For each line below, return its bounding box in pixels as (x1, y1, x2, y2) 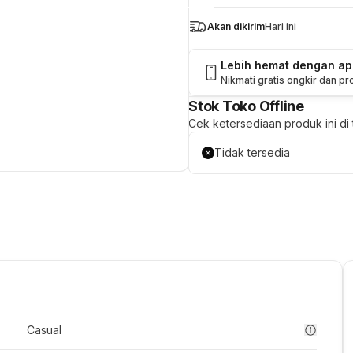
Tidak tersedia (214, 146, 290, 159)
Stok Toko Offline (188, 98, 304, 114)
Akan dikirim (207, 20, 265, 32)
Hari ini (265, 20, 296, 32)
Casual (27, 323, 61, 336)
